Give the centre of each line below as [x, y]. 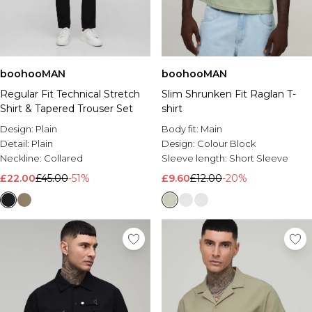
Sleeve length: [195, 158]
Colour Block [226, 143]
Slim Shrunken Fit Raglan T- [229, 94]
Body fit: [181, 129]
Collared [63, 158]
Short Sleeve [259, 158]
